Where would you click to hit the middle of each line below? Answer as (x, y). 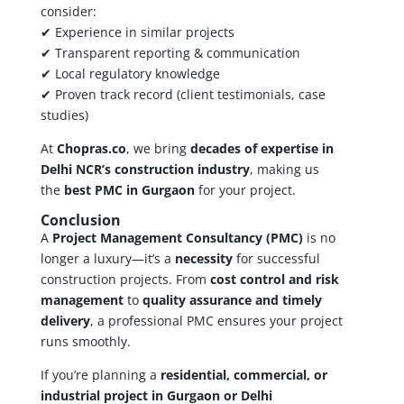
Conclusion (80, 220)
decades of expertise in (262, 148)
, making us (284, 169)
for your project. (245, 189)
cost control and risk (274, 279)
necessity (203, 258)
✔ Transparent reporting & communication (170, 52)
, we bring (158, 148)
